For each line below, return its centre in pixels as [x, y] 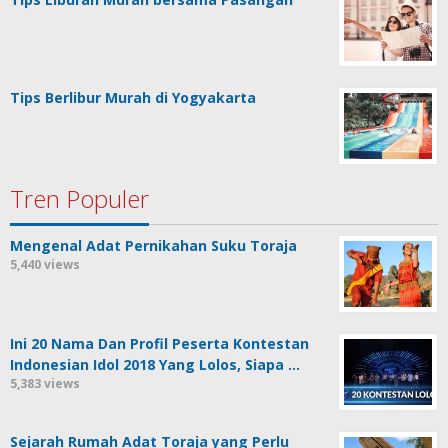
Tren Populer [79, 199]
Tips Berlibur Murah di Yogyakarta [133, 98]
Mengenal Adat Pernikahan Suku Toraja [153, 246]
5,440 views [45, 265]
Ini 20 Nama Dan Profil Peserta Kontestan [159, 344]
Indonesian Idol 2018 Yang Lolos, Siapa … [155, 365]
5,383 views [45, 384]
